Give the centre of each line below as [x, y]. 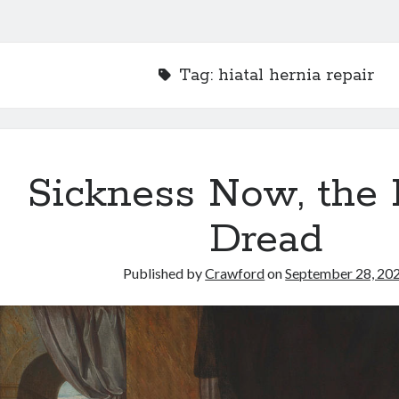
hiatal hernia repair [296, 76]
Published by [164, 273]
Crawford [235, 273]
